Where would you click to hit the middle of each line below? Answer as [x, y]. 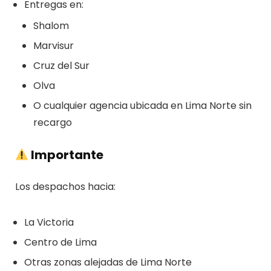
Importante [66, 155]
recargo [52, 122]
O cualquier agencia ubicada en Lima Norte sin [142, 105]
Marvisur [53, 45]
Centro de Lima [60, 242]
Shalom [51, 25]
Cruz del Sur [61, 65]
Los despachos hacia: [65, 186]
